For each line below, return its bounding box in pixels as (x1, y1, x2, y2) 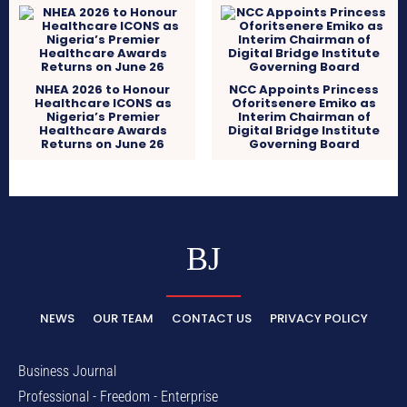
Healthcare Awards (38, 121, 167, 139)
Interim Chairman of (237, 107, 371, 125)
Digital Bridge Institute (228, 121, 381, 139)
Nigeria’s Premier (45, 107, 160, 125)
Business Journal (18, 362, 116, 380)
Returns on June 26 (41, 134, 165, 153)
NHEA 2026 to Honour (35, 80, 171, 98)
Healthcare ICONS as (34, 94, 172, 112)
